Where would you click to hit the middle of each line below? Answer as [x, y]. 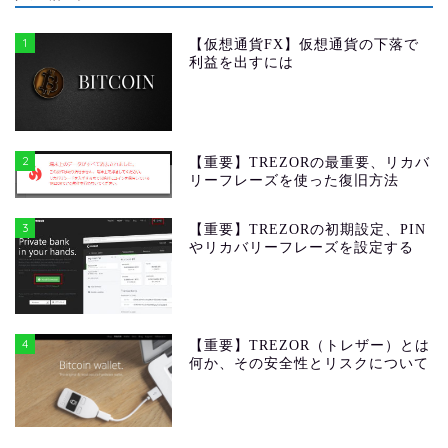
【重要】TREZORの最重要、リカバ [310, 163]
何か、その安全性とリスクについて [309, 363]
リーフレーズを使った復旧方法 [294, 181]
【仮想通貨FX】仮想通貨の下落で [304, 45]
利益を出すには [242, 63]
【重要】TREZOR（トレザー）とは [310, 345]
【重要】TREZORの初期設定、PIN [308, 229]
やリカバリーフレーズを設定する [302, 247]
